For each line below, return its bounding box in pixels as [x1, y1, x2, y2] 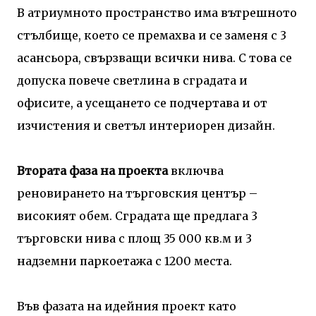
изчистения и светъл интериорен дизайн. [17, 118, 275, 133]
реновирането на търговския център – [17, 186, 257, 200]
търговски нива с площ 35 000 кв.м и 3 [17, 231, 252, 245]
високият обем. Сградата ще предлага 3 [17, 208, 257, 223]
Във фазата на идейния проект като [17, 298, 236, 313]
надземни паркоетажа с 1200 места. [17, 253, 232, 268]
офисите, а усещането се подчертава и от [17, 95, 267, 110]
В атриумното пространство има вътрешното [17, 5, 297, 20]
